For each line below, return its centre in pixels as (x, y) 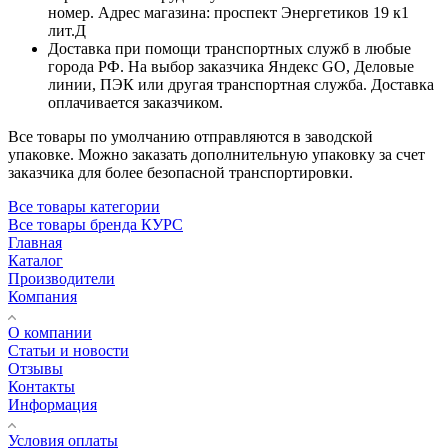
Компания (42, 296)
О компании (50, 332)
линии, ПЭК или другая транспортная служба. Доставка (241, 84)
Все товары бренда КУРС (95, 224)
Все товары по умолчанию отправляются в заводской (190, 136)
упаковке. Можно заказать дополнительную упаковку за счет (216, 154)
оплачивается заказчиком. (135, 102)
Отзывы (35, 368)
